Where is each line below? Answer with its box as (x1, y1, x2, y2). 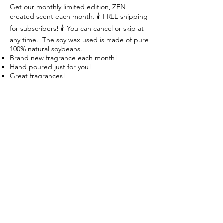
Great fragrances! (10, 71, 65, 80)
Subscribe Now (54, 188, 107, 198)
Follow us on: (56, 99, 103, 109)
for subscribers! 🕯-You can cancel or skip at (10, 24, 144, 33)
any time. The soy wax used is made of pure (10, 35, 149, 44)
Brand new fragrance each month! (10, 53, 117, 62)
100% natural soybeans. (10, 44, 82, 53)
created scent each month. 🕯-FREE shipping (10, 12, 148, 21)
